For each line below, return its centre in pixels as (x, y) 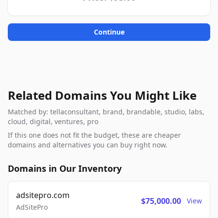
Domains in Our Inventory (65, 168)
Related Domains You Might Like (102, 95)
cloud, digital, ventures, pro (53, 121)
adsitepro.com (43, 195)
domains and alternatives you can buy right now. (88, 145)
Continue (109, 32)
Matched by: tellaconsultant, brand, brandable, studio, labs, (106, 112)
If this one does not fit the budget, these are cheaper (94, 135)
